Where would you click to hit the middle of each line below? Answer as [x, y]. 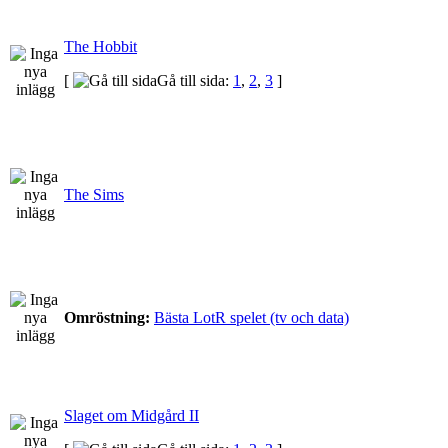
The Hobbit [100, 46]
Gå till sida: [195, 80]
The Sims [94, 194]
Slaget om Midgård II [131, 415]
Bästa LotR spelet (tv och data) [251, 317]
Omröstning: [109, 317]
